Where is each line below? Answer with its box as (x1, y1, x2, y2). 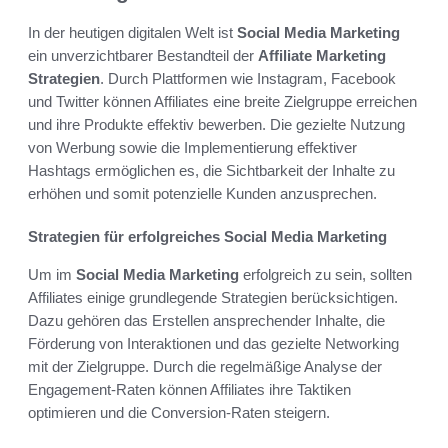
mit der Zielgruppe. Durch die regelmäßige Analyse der (28, 357, 382, 375)
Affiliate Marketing (258, 46, 386, 64)
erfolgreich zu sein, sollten (239, 265, 412, 283)
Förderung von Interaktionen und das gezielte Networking (28, 334, 399, 352)
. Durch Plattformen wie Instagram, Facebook (100, 69, 396, 87)
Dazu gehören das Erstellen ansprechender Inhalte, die (28, 311, 385, 329)
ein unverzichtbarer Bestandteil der (28, 46, 258, 64)
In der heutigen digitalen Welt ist (28, 23, 237, 41)
